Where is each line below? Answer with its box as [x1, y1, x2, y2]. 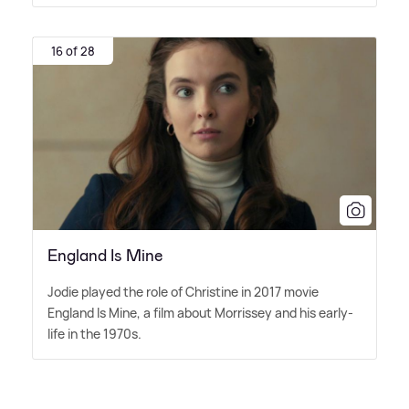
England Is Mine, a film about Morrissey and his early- [47, 304, 353, 322]
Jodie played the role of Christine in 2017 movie [47, 283, 319, 301]
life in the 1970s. [47, 325, 142, 343]
